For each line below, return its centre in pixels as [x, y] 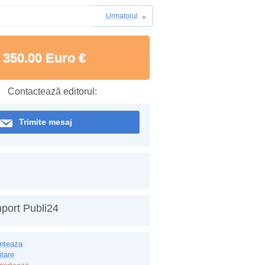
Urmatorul [122, 16]
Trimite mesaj [46, 122]
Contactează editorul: [52, 91]
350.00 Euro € [44, 58]
